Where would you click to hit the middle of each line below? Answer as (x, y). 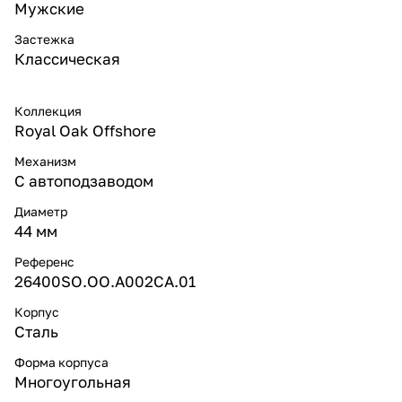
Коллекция (48, 110)
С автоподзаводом (84, 180)
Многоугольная (73, 381)
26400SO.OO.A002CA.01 (105, 281)
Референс (44, 261)
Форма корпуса (61, 362)
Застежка (44, 39)
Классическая (67, 58)
